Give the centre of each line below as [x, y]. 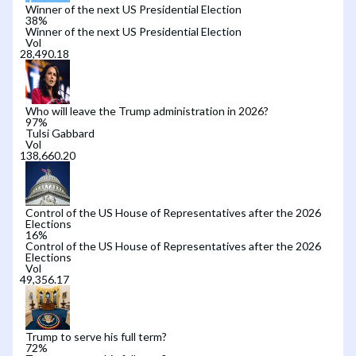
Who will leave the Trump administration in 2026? [147, 110]
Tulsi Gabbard [60, 133]
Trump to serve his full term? [96, 336]
